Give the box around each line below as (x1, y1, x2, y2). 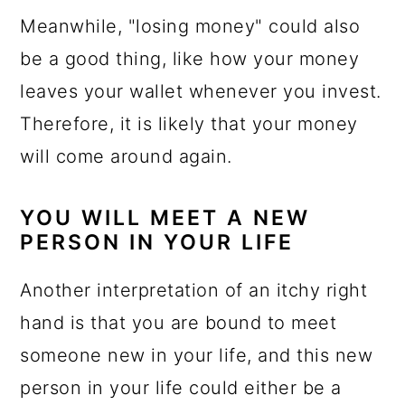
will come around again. (20, 146, 239, 167)
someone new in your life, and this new (20, 344, 373, 366)
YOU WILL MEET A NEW (20, 205, 311, 231)
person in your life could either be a (20, 377, 342, 399)
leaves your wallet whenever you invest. (20, 80, 381, 102)
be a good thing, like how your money (20, 48, 360, 70)
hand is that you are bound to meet (20, 312, 337, 334)
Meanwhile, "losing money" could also (20, 15, 361, 37)
